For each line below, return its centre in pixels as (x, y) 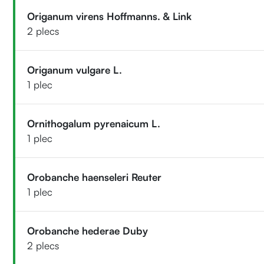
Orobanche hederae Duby (88, 230)
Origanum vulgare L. (75, 70)
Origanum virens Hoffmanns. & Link (110, 16)
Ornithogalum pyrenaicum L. (94, 123)
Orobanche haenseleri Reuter (95, 177)
